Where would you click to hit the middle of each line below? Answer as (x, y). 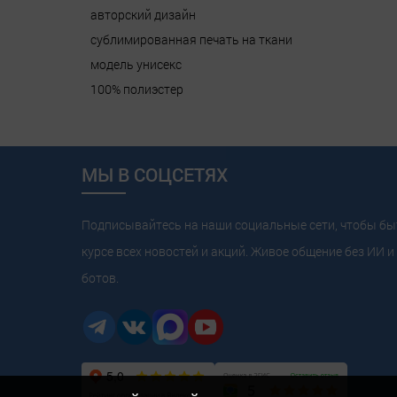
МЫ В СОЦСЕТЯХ (155, 175)
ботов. (100, 278)
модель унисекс (136, 65)
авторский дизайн (143, 15)
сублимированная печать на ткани (191, 40)
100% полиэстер (137, 90)
